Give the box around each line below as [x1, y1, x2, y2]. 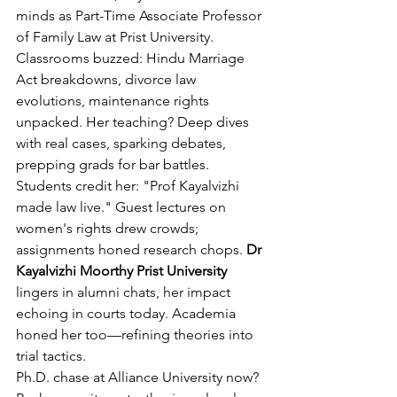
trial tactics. [16, 346, 86, 364]
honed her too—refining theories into [16, 325, 257, 343]
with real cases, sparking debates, [16, 134, 230, 152]
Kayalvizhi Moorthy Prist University [16, 261, 227, 279]
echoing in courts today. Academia [16, 304, 239, 322]
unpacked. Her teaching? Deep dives [16, 113, 253, 130]
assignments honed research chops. [16, 240, 246, 258]
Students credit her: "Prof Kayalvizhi [16, 176, 243, 194]
